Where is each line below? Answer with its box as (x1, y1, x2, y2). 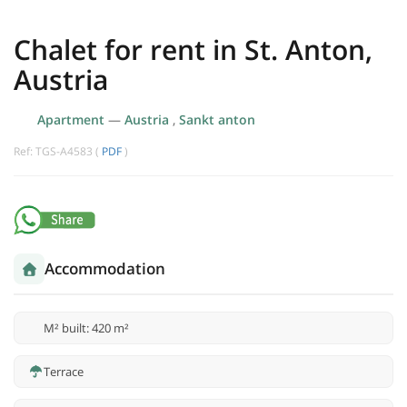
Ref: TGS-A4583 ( (14, 144, 102, 160)
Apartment (36, 111, 108, 129)
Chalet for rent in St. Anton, (14, 31, 372, 69)
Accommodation (45, 258, 165, 280)
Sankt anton (178, 111, 255, 129)
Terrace (44, 363, 84, 381)
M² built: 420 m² (44, 320, 129, 337)
